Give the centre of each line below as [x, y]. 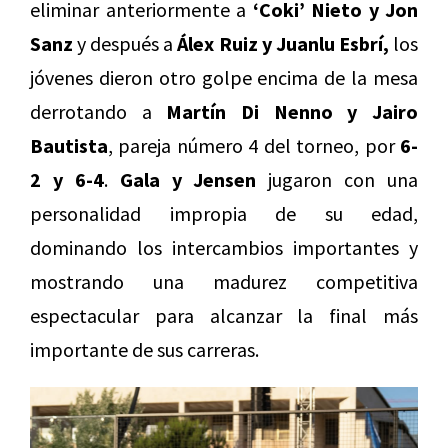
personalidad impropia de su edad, [224, 214]
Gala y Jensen [188, 180]
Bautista [69, 146]
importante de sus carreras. [144, 350]
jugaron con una [337, 180]
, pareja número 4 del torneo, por [254, 146]
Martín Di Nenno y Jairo [292, 112]
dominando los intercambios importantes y [224, 248]
